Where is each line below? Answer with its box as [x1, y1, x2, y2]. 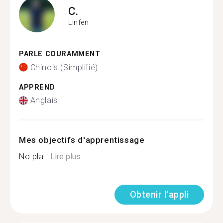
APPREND [19, 83, 55, 92]
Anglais [30, 96, 58, 105]
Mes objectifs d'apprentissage [19, 135, 145, 145]
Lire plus [50, 152, 81, 161]
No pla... [19, 152, 51, 161]
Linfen [68, 18, 89, 26]
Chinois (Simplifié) [30, 62, 98, 72]
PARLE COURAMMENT [19, 50, 101, 58]
